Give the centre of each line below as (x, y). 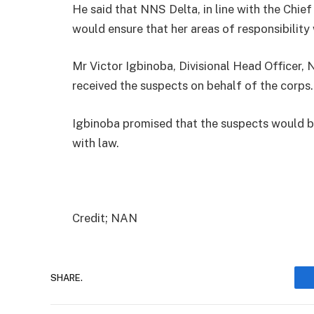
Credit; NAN (105, 218)
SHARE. (67, 278)
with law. (96, 143)
